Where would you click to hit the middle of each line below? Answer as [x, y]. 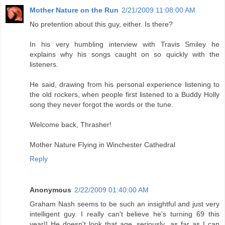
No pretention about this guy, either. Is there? [101, 24]
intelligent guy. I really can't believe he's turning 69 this [125, 214]
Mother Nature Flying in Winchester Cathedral [102, 145]
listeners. [44, 65]
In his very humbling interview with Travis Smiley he [125, 44]
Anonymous [50, 190]
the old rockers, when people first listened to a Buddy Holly [125, 95]
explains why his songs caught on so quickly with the [125, 54]
